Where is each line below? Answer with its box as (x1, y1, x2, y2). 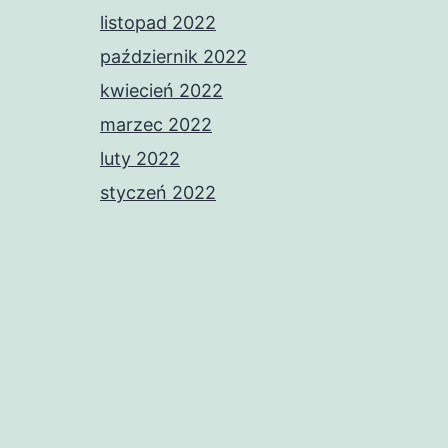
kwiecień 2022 (100, 80, 223, 102)
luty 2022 (100, 148, 180, 170)
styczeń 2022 (100, 182, 216, 204)
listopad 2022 (100, 12, 216, 34)
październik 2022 (100, 46, 247, 68)
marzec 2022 (100, 114, 212, 136)
